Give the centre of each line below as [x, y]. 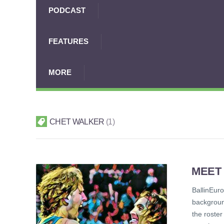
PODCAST [67, 10]
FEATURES [68, 41]
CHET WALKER [78, 122]
